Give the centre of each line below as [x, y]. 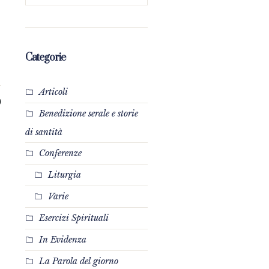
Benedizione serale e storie [88, 113]
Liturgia [64, 175]
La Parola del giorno [78, 261]
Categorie [45, 58]
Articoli [53, 92]
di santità [44, 132]
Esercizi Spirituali [74, 218]
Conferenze [60, 153]
